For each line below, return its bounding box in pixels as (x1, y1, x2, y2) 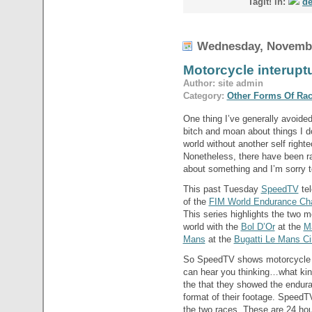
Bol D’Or (240, 221, 275, 233)
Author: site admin (182, 78, 263, 89)
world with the (182, 221, 241, 233)
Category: (182, 91, 227, 102)
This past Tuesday (182, 184, 261, 195)
